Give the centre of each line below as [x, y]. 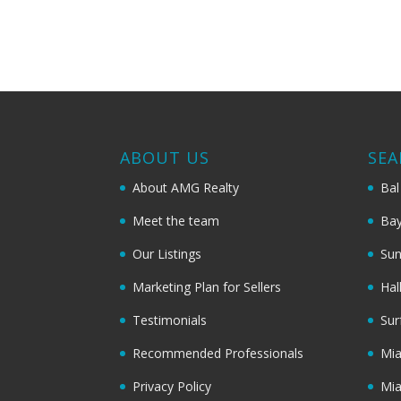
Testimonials [170, 320]
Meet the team [176, 220]
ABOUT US [165, 157]
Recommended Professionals [218, 353]
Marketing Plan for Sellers [207, 286]
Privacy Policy [172, 386]
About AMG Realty [186, 187]
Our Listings [167, 253]
